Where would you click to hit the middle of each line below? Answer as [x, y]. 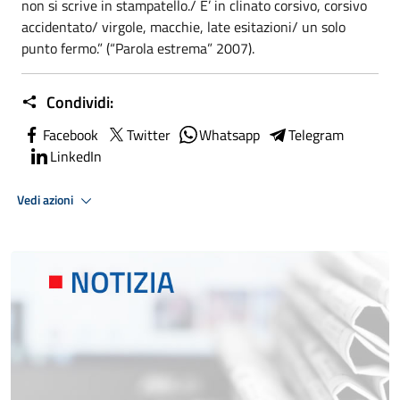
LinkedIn [76, 156]
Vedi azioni [46, 200]
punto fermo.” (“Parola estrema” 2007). [138, 48]
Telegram [316, 135]
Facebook [71, 135]
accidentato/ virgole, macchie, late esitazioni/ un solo [183, 27]
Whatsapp [229, 135]
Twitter [149, 135]
